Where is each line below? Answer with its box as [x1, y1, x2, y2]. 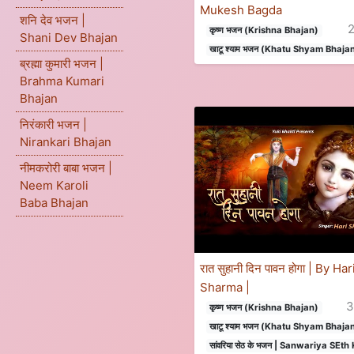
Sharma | [200, 279, 250, 295]
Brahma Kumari [20, 73, 104, 88]
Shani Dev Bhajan [20, 30, 118, 45]
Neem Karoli [20, 178, 88, 193]
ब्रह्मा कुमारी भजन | [20, 56, 104, 71]
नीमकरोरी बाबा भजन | [20, 160, 112, 175]
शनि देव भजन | [20, 13, 85, 28]
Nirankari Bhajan [20, 134, 111, 149]
